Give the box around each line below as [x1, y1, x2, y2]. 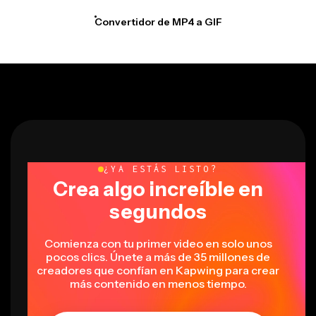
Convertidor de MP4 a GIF [94, 15, 222, 28]
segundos [109, 199, 207, 224]
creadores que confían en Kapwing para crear [37, 262, 279, 277]
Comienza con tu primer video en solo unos [44, 236, 272, 250]
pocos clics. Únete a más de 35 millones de [46, 249, 270, 264]
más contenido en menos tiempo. [69, 276, 247, 291]
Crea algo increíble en [53, 176, 263, 201]
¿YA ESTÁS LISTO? [104, 163, 218, 174]
